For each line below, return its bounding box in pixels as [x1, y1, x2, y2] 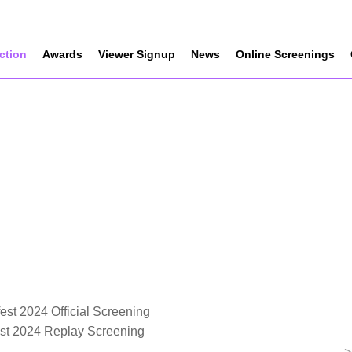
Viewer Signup [98, 47, 175, 60]
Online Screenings [236, 47, 335, 60]
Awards [42, 47, 82, 60]
